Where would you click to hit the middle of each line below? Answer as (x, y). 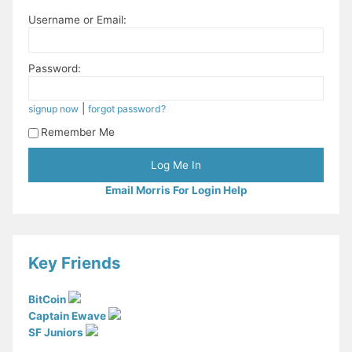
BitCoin (49, 300)
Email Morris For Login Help (176, 190)
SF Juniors (57, 333)
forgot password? (127, 109)
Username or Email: (78, 20)
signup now (54, 109)
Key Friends (75, 262)
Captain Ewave (69, 316)
